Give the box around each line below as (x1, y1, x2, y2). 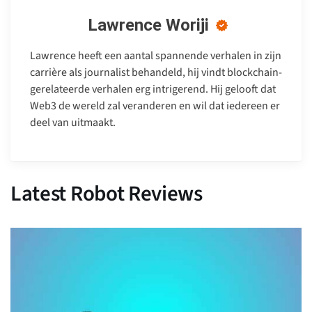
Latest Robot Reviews (10, 178, 203, 209)
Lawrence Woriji (87, 15, 209, 35)
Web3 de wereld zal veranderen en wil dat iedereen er (30, 97, 280, 114)
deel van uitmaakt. (30, 114, 116, 130)
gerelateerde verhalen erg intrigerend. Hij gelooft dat (30, 81, 276, 97)
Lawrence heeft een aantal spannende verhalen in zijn (30, 47, 281, 63)
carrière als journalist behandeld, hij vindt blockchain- (30, 64, 282, 80)
